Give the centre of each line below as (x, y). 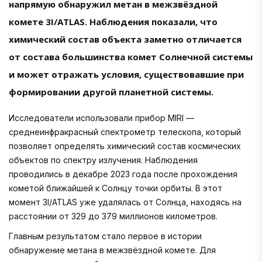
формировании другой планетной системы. (111, 92)
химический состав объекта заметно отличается (125, 39)
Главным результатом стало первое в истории (105, 236)
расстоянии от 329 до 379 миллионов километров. (113, 216)
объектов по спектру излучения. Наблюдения (103, 160)
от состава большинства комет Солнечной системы (131, 56)
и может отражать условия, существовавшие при (126, 74)
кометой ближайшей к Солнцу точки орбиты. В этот (116, 188)
